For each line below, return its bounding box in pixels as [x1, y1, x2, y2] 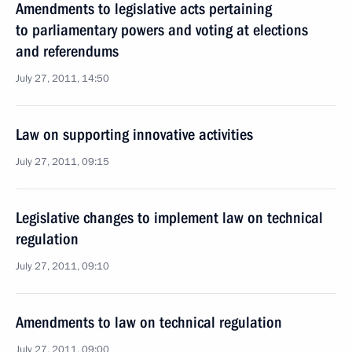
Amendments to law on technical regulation [16, 313, 282, 332]
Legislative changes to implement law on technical [16, 208, 323, 227]
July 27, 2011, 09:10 [16, 259, 109, 273]
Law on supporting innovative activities [16, 125, 253, 144]
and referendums [16, 42, 119, 60]
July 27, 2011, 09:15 [16, 155, 109, 169]
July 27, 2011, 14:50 [16, 71, 109, 86]
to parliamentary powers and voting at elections [16, 20, 308, 39]
